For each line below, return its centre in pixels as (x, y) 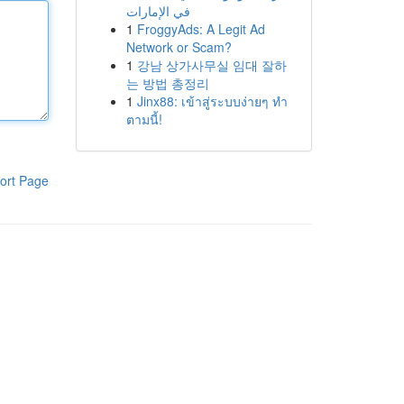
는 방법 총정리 (167, 83)
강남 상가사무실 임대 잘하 (211, 65)
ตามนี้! (144, 119)
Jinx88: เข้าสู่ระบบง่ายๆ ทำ (212, 101)
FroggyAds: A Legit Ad (201, 29)
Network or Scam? (179, 47)
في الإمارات (158, 11)
